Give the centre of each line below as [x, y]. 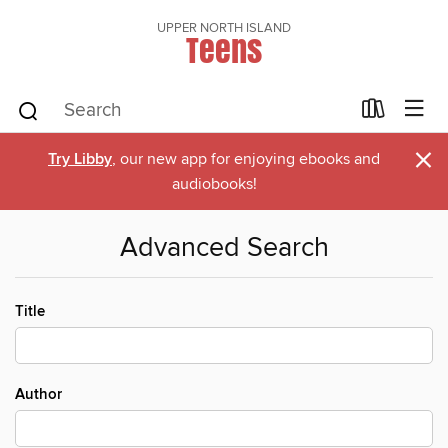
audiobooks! [214, 184]
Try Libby [80, 159]
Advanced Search [224, 248]
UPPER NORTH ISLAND [224, 28]
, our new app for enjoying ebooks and [246, 159]
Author [38, 394]
